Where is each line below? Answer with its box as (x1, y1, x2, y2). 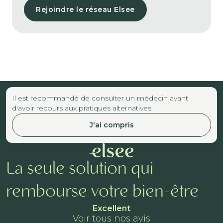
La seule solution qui (6, 160, 153, 178)
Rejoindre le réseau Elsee (36, 4, 135, 14)
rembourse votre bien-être (6, 183, 199, 201)
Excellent (93, 203, 130, 213)
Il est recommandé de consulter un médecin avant (12, 93, 188, 103)
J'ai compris (89, 120, 134, 129)
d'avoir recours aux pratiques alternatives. (12, 103, 153, 112)
